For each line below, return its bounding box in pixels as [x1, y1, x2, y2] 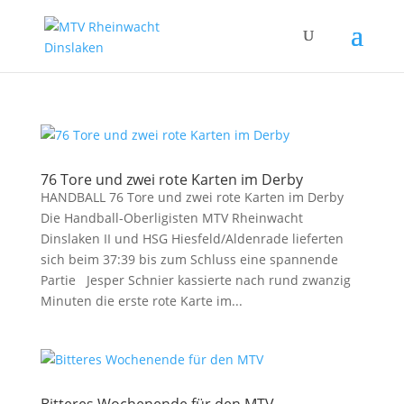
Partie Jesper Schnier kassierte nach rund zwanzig [40, 271, 351, 289]
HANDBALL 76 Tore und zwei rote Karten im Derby [40, 188, 344, 206]
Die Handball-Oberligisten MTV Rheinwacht [40, 209, 303, 226]
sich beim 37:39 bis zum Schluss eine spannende [40, 251, 338, 268]
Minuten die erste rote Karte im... [40, 292, 243, 309]
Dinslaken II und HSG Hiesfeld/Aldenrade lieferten [40, 230, 344, 247]
